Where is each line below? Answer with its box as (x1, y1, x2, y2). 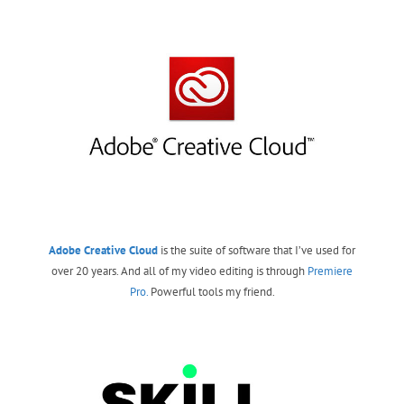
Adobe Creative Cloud (49, 243, 158, 259)
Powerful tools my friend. (147, 284, 275, 300)
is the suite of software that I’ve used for (161, 243, 355, 259)
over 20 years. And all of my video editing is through (51, 263, 308, 280)
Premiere (308, 263, 353, 280)
